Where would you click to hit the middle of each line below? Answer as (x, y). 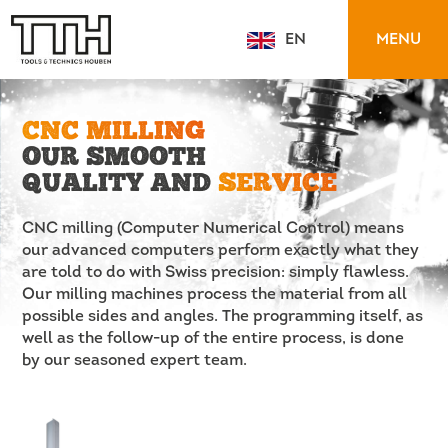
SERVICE (278, 184)
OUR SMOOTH (114, 158)
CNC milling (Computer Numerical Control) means (213, 228)
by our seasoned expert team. (135, 360)
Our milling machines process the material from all (215, 294)
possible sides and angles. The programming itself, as (223, 316)
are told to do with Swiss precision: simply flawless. (216, 272)
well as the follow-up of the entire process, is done (213, 338)
